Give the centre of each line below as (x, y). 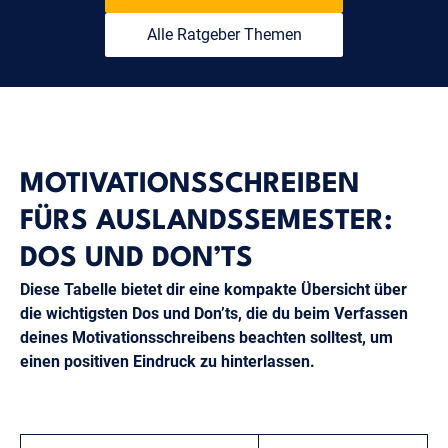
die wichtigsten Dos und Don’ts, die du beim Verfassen (214, 313)
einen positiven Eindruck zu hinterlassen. (167, 361)
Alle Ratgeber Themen (224, 34)
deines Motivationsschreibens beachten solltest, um (206, 337)
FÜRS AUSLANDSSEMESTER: (206, 221)
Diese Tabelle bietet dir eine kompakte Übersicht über (213, 289)
